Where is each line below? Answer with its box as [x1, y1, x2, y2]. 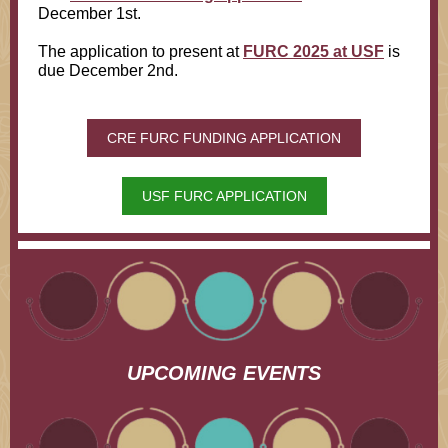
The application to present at [38, 43, 243, 60]
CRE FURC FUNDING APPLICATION [107, 130, 341, 146]
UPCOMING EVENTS [127, 362, 321, 384]
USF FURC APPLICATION [141, 188, 307, 204]
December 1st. [38, 5, 141, 22]
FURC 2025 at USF [243, 43, 384, 60]
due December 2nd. [38, 62, 178, 79]
